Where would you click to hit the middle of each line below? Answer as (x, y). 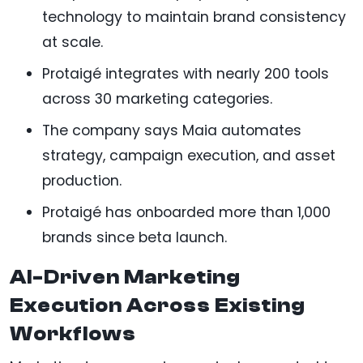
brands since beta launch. (135, 238)
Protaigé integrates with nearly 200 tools (186, 74)
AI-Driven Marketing (125, 278)
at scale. (73, 43)
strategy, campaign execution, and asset (189, 156)
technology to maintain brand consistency (194, 17)
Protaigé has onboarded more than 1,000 (186, 213)
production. (82, 181)
